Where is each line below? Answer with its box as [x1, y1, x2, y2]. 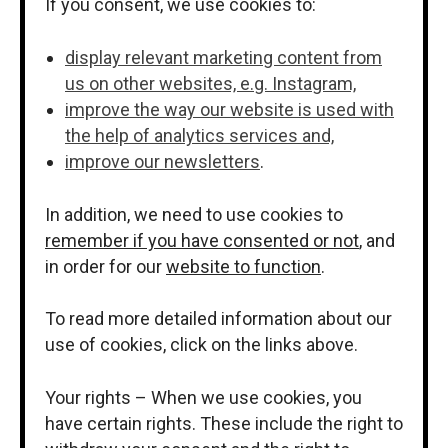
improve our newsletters [65, 150, 260, 172]
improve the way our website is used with [65, 98, 394, 120]
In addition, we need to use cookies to [45, 203, 343, 225]
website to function [166, 255, 321, 277]
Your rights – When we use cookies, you [45, 386, 362, 408]
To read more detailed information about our [45, 308, 392, 330]
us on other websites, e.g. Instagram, [65, 72, 356, 94]
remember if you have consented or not [45, 229, 359, 251]
